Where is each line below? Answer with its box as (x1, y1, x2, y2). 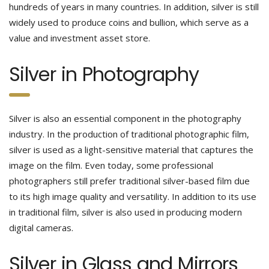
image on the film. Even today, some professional (9, 159, 213, 171)
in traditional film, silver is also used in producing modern (9, 206, 242, 218)
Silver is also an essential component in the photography (9, 112, 241, 124)
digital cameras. (9, 222, 78, 234)
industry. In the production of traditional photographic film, (9, 128, 249, 140)
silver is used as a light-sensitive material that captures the (9, 144, 253, 156)
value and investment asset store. (9, 32, 150, 44)
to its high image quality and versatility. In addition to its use (9, 190, 256, 202)
